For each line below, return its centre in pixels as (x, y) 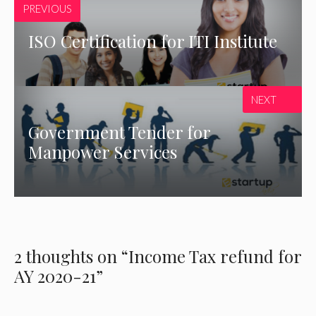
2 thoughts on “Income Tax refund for (158, 256)
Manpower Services (103, 151)
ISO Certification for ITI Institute (153, 41)
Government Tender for (120, 132)
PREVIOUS (47, 9)
